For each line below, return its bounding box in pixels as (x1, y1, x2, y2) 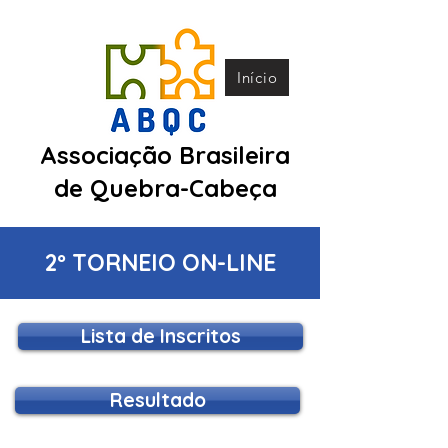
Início (236, 68, 278, 87)
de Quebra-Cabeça (53, 173, 277, 203)
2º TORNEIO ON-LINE (44, 248, 276, 277)
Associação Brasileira (40, 140, 290, 170)
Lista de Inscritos (80, 324, 241, 348)
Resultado (109, 388, 206, 412)
